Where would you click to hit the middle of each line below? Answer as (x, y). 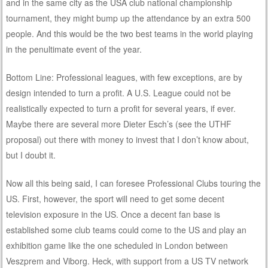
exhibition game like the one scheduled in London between (117, 245)
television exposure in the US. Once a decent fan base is (113, 214)
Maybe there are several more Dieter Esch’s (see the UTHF (119, 124)
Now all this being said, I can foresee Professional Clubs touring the (134, 183)
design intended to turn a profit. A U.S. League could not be (119, 92)
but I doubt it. (31, 155)
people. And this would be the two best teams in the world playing (130, 33)
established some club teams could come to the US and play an (127, 229)
